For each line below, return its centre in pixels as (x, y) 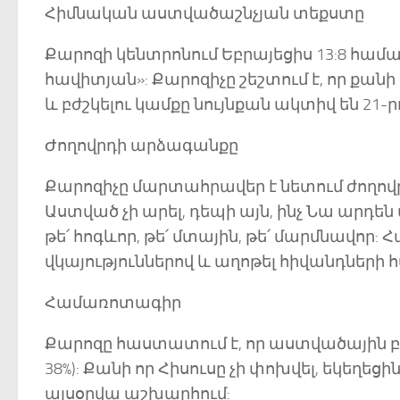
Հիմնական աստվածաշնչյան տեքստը (204, 13)
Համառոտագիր (113, 303)
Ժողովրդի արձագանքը (142, 146)
